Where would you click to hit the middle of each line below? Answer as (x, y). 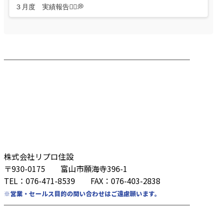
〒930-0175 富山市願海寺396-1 (66, 169)
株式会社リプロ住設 (39, 157)
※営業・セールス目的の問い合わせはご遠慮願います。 (82, 194)
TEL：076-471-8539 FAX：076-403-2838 (82, 181)
